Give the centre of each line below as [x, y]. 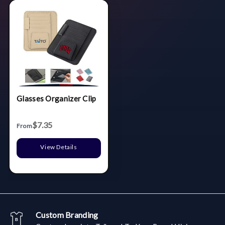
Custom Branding [67, 214]
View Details [59, 147]
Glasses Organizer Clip [57, 99]
